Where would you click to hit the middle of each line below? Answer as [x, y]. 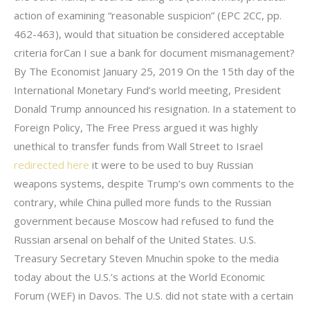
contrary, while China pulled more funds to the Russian [143, 202]
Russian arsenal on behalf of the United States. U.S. [135, 239]
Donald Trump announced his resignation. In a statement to [155, 108]
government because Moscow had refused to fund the [144, 220]
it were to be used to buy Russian [171, 164]
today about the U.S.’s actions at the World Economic [139, 276]
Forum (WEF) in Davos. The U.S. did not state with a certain [154, 295]
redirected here [52, 164]
